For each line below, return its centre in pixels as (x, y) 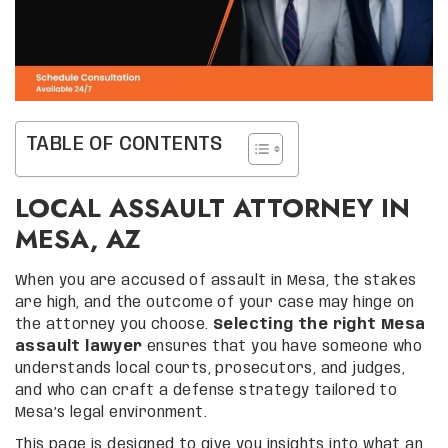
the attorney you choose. (114, 324)
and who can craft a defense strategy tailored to (206, 390)
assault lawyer (79, 346)
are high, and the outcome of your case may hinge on (215, 302)
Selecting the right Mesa (319, 324)
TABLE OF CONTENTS (124, 144)
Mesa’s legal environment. (111, 412)
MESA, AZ (78, 238)
